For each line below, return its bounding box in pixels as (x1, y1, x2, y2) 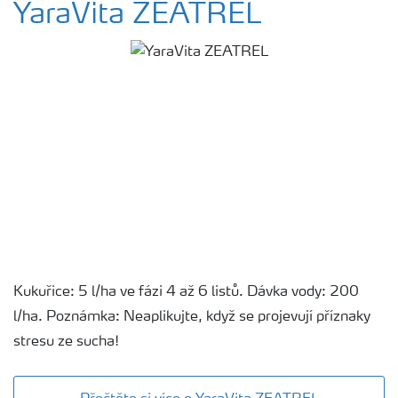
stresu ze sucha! (13, 334, 119, 349)
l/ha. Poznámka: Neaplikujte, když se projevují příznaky (13, 309, 370, 324)
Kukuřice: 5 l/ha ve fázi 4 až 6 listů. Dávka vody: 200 (13, 284, 359, 299)
